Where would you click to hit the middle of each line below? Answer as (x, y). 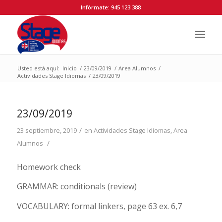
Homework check (49, 167)
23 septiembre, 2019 (47, 130)
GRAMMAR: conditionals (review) (77, 187)
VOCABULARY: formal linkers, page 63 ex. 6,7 (99, 206)
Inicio (69, 68)
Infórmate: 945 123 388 (111, 7)
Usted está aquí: (38, 68)
